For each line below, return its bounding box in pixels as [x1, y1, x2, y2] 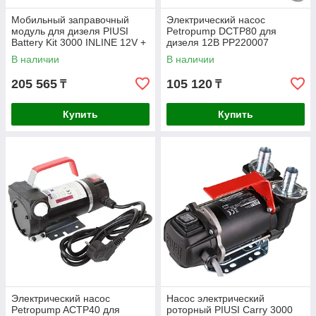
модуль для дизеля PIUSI [11, 25, 128, 37]
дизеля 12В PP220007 [166, 37, 269, 48]
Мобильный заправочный [11, 14, 129, 25]
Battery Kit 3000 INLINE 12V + [11, 37, 146, 48]
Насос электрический [166, 293, 265, 304]
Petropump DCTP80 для [166, 25, 276, 37]
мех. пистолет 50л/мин [11, 48, 117, 59]
